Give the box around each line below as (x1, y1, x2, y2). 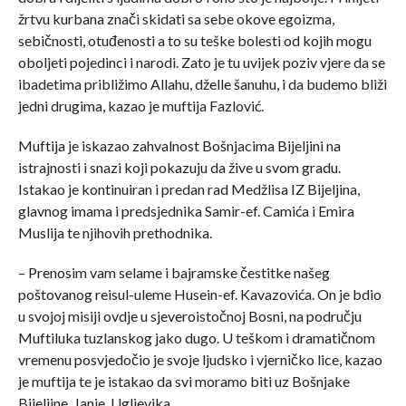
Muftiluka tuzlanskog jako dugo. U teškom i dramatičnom (17, 328, 375, 346)
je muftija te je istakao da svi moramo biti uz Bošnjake (17, 372, 350, 390)
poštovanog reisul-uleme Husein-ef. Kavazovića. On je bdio (17, 285, 382, 303)
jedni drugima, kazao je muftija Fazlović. (17, 96, 264, 114)
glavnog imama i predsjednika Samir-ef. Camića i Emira (17, 201, 354, 219)
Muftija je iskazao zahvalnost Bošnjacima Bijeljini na (17, 136, 341, 154)
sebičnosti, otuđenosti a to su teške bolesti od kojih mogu (17, 31, 372, 49)
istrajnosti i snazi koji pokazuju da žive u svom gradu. (17, 158, 341, 176)
